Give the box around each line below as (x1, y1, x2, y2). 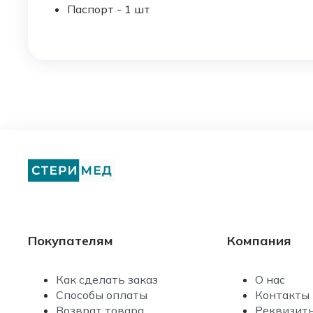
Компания (227, 233, 292, 249)
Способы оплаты (56, 288, 147, 303)
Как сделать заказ (56, 272, 158, 287)
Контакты (255, 288, 310, 303)
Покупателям (28, 233, 113, 249)
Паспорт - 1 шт (67, 2, 150, 17)
